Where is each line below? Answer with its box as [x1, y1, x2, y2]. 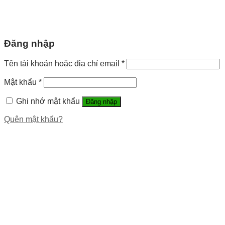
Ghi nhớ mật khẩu [16, 96, 80, 105]
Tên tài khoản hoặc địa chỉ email [4, 59, 122, 68]
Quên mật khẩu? [4, 115, 63, 124]
